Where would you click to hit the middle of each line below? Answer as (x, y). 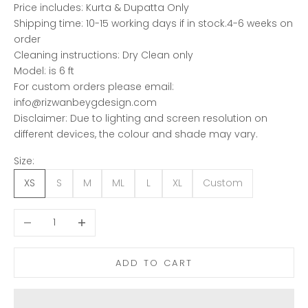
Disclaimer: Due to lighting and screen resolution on (141, 118)
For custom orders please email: (94, 86)
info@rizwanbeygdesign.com (85, 102)
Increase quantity (111, 216)
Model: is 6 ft (45, 70)
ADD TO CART (154, 263)
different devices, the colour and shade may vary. (136, 134)
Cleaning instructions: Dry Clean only (103, 55)
